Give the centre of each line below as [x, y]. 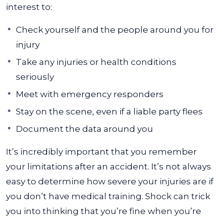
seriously [35, 77]
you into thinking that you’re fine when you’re [104, 211]
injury [28, 45]
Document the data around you [84, 129]
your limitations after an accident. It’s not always [109, 166]
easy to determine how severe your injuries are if [110, 181]
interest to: [29, 7]
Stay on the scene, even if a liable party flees [109, 111]
